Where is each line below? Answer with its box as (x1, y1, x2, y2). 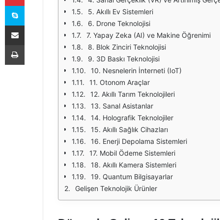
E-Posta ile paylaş (24, 21, 43, 29)
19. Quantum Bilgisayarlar (91, 172, 173, 181)
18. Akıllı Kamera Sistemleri (91, 161, 176, 169)
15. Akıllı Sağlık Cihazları (91, 125, 168, 134)
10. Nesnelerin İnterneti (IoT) (91, 66, 182, 75)
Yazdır (24, 41, 43, 49)
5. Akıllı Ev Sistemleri (88, 7, 153, 16)
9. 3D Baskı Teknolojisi (88, 55, 160, 63)
